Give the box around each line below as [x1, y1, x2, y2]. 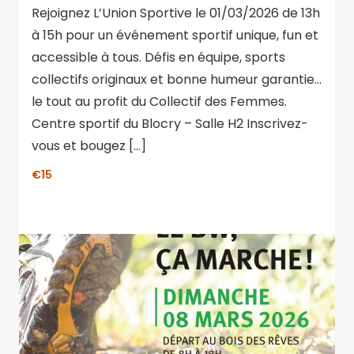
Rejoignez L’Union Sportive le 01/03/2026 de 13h [32, 4, 320, 22]
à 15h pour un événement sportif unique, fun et [32, 26, 318, 44]
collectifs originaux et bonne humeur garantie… [32, 70, 322, 88]
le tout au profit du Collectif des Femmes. [32, 92, 287, 111]
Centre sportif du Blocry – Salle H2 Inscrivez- [32, 115, 308, 133]
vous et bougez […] [32, 137, 146, 155]
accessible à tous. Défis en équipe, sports [32, 48, 285, 66]
